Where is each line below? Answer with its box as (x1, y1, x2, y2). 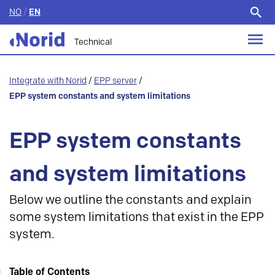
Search (155, 12, 187, 25)
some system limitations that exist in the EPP (9, 210, 264, 225)
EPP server (94, 76, 137, 86)
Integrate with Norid (9, 76, 87, 86)
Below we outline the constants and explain (9, 193, 252, 207)
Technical (74, 37, 112, 47)
